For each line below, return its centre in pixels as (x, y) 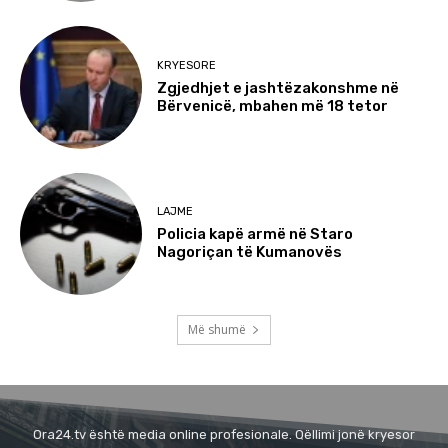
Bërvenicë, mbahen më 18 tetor (273, 105)
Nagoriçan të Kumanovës (250, 252)
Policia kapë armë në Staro (255, 234)
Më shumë (217, 330)
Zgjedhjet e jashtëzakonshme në (278, 87)
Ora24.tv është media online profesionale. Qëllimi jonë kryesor (224, 435)
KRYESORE (187, 65)
